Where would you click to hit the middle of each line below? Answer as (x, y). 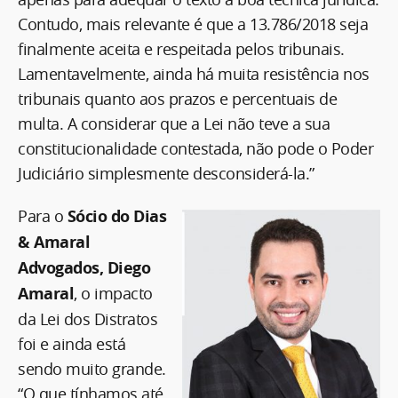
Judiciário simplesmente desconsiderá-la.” (166, 173)
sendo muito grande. (92, 368)
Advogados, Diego (84, 267)
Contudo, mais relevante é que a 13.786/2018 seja (193, 24)
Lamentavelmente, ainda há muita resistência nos (194, 73)
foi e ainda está (72, 343)
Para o (43, 215)
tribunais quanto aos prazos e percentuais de (177, 98)
